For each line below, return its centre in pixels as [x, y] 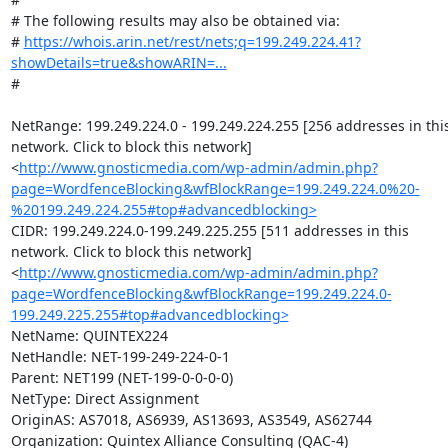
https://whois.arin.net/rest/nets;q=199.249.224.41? [192, 41]
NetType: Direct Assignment [104, 398]
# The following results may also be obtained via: [175, 20]
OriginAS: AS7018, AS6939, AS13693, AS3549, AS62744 [191, 419]
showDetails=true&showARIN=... [118, 62]
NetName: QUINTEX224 [89, 335]
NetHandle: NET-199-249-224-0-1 [120, 356]
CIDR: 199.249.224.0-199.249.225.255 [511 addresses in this [209, 230]
